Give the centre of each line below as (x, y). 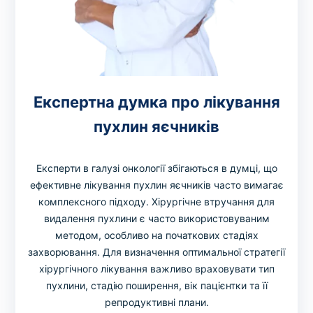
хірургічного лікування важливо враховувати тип (156, 268)
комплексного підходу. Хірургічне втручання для (156, 201)
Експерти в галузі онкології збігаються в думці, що (156, 168)
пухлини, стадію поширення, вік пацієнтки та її (156, 285)
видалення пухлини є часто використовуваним (156, 218)
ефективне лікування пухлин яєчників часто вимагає (156, 184)
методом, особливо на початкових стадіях (156, 235)
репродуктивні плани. (156, 302)
